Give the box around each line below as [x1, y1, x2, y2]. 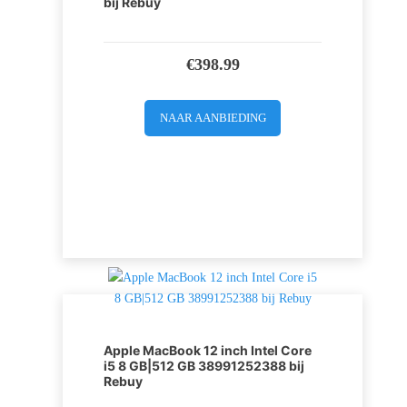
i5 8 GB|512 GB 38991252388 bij [104, 357, 304, 373]
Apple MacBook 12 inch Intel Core [104, 342, 312, 358]
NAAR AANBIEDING [159, 110, 266, 124]
